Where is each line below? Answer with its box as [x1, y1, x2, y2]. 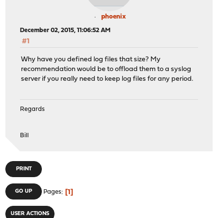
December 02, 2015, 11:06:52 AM [20, 27, 111, 34]
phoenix [101, 13, 126, 21]
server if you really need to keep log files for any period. [21, 75, 194, 83]
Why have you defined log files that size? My [21, 55, 161, 63]
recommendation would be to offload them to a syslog [21, 65, 192, 73]
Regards [20, 106, 45, 113]
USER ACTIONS [11, 211, 50, 217]
